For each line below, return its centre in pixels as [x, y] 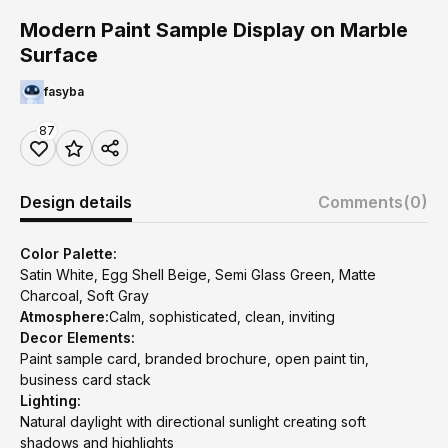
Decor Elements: [77, 337]
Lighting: [50, 400]
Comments [360, 202]
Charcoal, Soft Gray [84, 295]
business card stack [85, 379]
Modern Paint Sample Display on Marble [214, 30]
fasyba [64, 91]
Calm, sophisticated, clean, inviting [222, 316]
